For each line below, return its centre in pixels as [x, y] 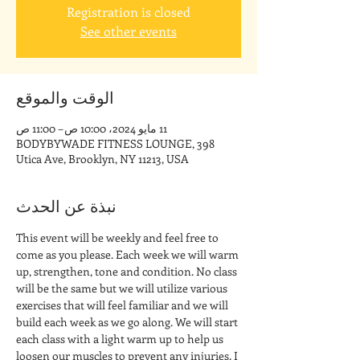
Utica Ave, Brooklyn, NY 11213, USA [102, 159]
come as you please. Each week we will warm [129, 254]
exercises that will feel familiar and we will [123, 305]
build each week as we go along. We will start [128, 322]
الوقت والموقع [65, 97]
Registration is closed [129, 12]
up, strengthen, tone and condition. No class [128, 271]
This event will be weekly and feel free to [119, 237]
